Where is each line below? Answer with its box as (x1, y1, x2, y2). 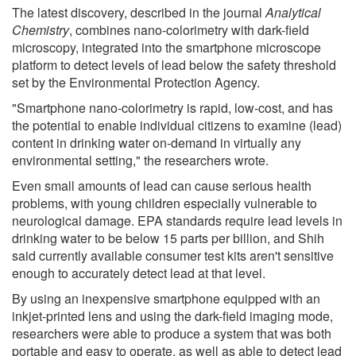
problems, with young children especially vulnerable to (12, 193, 317, 212)
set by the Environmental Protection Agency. (12, 72, 260, 91)
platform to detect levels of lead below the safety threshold (12, 55, 336, 74)
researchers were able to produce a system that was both (12, 323, 331, 342)
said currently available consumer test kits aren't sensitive (12, 246, 334, 265)
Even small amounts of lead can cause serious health (12, 176, 311, 195)
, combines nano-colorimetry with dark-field (69, 20, 309, 39)
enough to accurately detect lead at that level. (12, 263, 265, 282)
